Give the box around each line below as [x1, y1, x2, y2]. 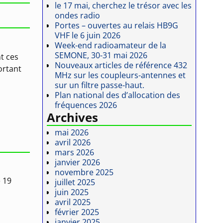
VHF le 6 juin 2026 [55, 30, 121, 41]
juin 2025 [55, 186, 89, 198]
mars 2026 [55, 146, 95, 158]
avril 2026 [55, 136, 91, 148]
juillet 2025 [55, 176, 96, 188]
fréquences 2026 [55, 100, 117, 111]
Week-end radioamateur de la [55, 40, 167, 51]
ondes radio [55, 10, 101, 21]
